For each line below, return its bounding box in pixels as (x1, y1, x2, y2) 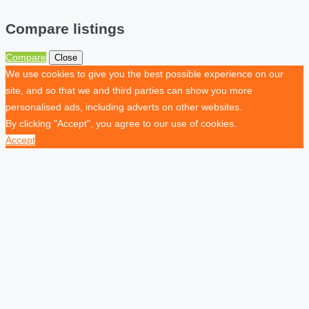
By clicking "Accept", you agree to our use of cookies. (6, 118, 237, 130)
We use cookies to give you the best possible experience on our (6, 68, 283, 80)
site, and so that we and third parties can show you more (6, 85, 252, 97)
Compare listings (6, 20, 125, 37)
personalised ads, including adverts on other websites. (6, 101, 242, 113)
